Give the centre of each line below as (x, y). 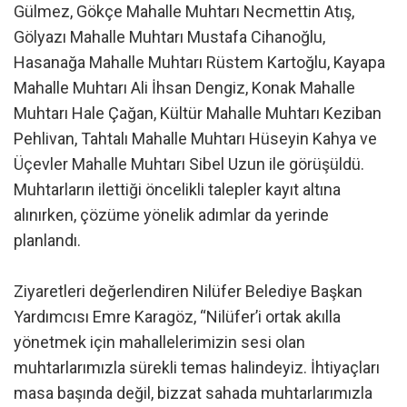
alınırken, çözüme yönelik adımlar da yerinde (171, 215)
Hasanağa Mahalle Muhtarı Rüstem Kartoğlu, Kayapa (199, 63)
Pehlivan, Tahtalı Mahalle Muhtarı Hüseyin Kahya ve (195, 139)
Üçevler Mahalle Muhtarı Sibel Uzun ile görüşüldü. (189, 164)
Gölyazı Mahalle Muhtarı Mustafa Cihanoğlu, (169, 37)
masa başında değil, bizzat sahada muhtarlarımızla (193, 393)
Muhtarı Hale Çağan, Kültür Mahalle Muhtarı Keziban (198, 114)
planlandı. (47, 241)
